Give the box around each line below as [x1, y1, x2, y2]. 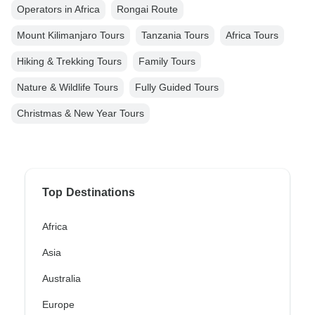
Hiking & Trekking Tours [17, 55, 122, 67]
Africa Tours [226, 29, 278, 41]
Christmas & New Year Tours [17, 107, 144, 119]
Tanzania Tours [141, 29, 209, 41]
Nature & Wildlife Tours [17, 81, 118, 93]
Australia [42, 272, 81, 284]
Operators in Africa [17, 3, 100, 15]
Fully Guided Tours [135, 81, 219, 93]
